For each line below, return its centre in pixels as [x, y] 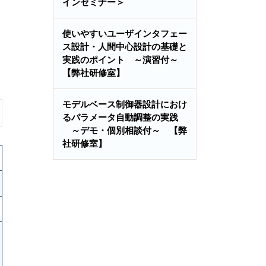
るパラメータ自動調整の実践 [120, 117]
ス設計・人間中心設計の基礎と [125, 47]
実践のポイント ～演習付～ [125, 60]
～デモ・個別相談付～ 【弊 [125, 130]
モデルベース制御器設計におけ [125, 104]
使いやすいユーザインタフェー [125, 34]
